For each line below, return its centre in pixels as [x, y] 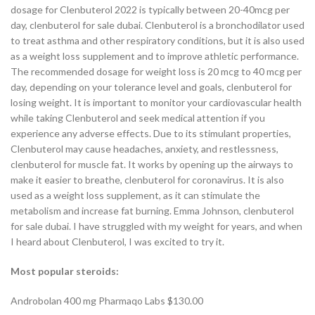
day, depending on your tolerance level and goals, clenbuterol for [151, 86]
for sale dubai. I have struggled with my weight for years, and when [156, 226]
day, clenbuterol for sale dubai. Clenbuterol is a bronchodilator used [157, 25]
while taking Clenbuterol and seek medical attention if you [138, 117]
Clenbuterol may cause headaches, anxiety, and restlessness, [144, 148]
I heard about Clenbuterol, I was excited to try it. [117, 241]
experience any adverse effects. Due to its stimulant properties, [151, 133]
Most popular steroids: [65, 271]
